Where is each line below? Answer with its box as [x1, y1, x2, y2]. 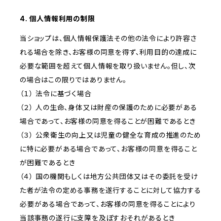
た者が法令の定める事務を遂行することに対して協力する [20, 186, 201, 195]
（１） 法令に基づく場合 [20, 89, 92, 98]
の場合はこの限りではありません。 [20, 75, 127, 84]
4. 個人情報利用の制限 [20, 14, 95, 23]
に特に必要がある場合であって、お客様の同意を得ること [20, 145, 197, 153]
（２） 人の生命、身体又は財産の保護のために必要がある [20, 103, 197, 112]
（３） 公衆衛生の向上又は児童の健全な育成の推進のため [20, 131, 201, 140]
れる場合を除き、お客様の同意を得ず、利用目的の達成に [20, 48, 197, 57]
